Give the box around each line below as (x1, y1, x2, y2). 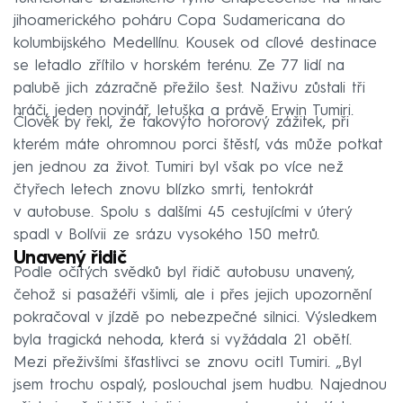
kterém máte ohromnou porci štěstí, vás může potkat (13, 137, 383, 153)
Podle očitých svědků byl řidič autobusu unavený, (13, 264, 354, 281)
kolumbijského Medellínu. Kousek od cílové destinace (13, 35, 377, 51)
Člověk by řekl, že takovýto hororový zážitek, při (13, 114, 349, 130)
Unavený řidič (13, 249, 126, 268)
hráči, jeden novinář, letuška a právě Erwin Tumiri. (13, 103, 354, 119)
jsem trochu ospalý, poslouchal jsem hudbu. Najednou (13, 377, 387, 393)
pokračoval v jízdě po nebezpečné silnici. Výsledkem (13, 309, 377, 326)
